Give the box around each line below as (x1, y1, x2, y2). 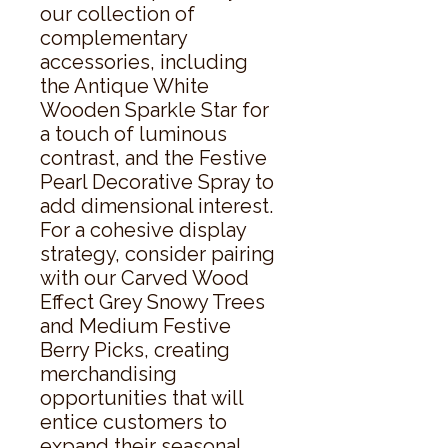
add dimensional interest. (40, 193, 273, 218)
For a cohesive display (40, 217, 246, 242)
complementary (40, 25, 187, 50)
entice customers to (40, 409, 227, 434)
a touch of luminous (40, 121, 227, 146)
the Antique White (40, 73, 209, 98)
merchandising (40, 361, 177, 386)
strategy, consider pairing (40, 241, 275, 266)
